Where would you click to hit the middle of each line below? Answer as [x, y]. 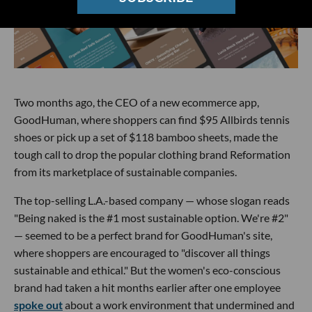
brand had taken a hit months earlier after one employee [147, 288]
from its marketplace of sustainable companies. [125, 172]
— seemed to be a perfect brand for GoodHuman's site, [143, 235]
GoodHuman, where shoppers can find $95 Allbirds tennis [152, 120]
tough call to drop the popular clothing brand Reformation [152, 155]
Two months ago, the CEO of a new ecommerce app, [136, 102]
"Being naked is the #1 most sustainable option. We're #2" [151, 218]
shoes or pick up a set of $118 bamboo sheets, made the [146, 137]
